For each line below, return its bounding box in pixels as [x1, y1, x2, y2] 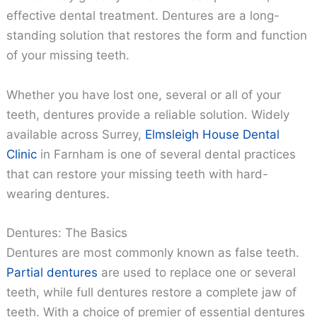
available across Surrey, [6, 127, 146, 142]
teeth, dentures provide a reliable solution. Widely [6, 107, 290, 122]
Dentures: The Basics [6, 225, 128, 240]
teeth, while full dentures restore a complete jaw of [6, 284, 297, 299]
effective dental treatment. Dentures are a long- [6, 8, 280, 23]
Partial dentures [6, 265, 98, 279]
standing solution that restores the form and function [6, 28, 308, 43]
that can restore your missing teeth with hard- [6, 166, 269, 181]
